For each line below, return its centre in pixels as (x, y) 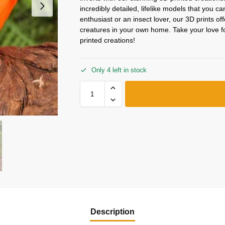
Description (113, 211)
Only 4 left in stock (119, 70)
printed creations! (107, 40)
